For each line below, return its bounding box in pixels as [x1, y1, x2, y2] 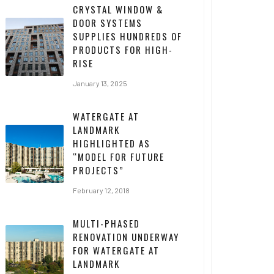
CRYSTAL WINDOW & [73, 2, 163, 16]
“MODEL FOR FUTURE [73, 150, 165, 163]
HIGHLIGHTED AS [73, 136, 150, 150]
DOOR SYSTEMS [73, 16, 143, 29]
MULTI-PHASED [73, 217, 140, 230]
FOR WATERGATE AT [73, 243, 160, 257]
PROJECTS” [73, 163, 124, 177]
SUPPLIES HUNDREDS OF [73, 29, 182, 43]
